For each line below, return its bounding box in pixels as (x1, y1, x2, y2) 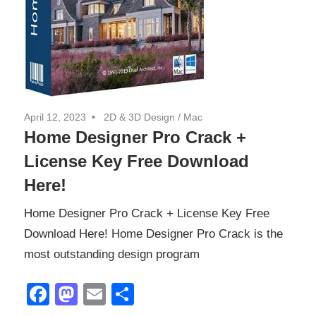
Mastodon (78, 281, 178, 307)
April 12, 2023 (24, 111, 86, 123)
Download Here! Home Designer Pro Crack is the (24, 227, 283, 241)
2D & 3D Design (104, 111, 175, 123)
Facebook (49, 281, 150, 307)
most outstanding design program (24, 248, 200, 262)
